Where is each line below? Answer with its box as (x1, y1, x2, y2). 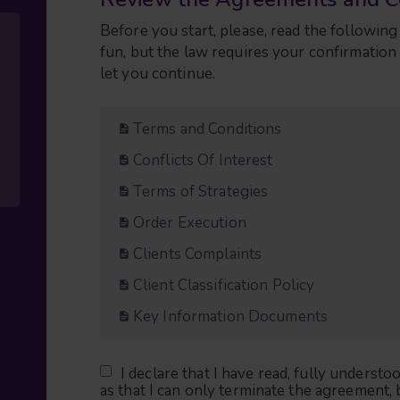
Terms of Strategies (133, 180, 269, 202)
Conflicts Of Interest (133, 149, 273, 171)
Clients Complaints (133, 243, 262, 264)
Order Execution (133, 212, 246, 233)
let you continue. (100, 62, 216, 84)
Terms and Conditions (133, 118, 282, 139)
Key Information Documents (133, 305, 328, 327)
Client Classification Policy (133, 274, 315, 296)
